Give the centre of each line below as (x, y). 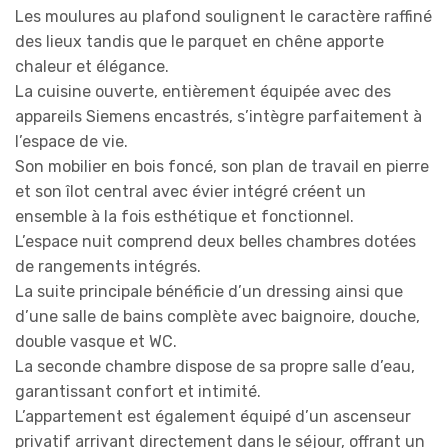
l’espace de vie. (71, 141)
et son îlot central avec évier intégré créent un (190, 191)
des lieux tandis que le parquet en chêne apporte (199, 41)
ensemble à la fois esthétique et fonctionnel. (184, 216)
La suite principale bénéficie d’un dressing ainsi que (209, 291)
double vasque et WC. (96, 341)
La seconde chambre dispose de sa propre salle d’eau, (215, 366)
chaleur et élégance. (92, 66)
